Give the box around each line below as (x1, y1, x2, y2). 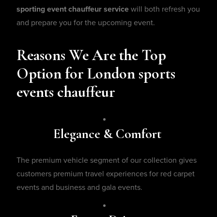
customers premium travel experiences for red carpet (16, 169, 195, 179)
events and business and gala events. (16, 183, 144, 193)
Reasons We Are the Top (16, 46, 166, 65)
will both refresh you (129, 4, 200, 15)
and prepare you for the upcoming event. (16, 18, 157, 28)
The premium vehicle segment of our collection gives (16, 155, 197, 166)
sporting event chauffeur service (16, 4, 129, 15)
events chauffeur (16, 82, 119, 102)
